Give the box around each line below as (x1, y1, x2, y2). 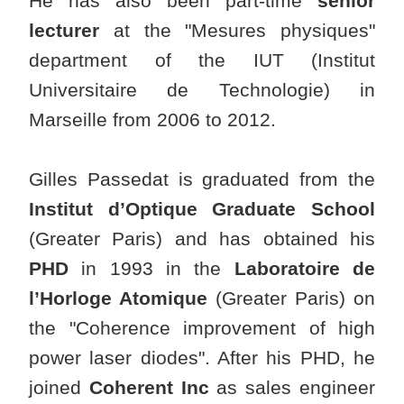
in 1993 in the (69, 258, 234, 280)
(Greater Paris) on (207, 288, 375, 309)
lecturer (29, 20, 99, 41)
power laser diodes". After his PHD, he (29, 347, 375, 369)
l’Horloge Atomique (29, 288, 207, 309)
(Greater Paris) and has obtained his (29, 228, 375, 250)
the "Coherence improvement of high (29, 317, 375, 339)
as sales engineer (208, 377, 376, 399)
